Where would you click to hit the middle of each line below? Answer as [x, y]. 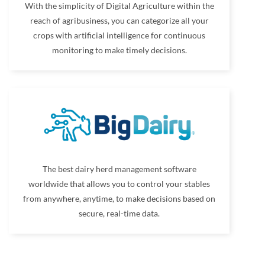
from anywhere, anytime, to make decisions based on [119, 199]
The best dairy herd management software [119, 169]
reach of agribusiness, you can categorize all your [119, 21]
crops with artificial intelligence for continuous [119, 35]
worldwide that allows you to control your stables [119, 184]
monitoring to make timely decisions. [119, 50]
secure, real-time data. [119, 214]
